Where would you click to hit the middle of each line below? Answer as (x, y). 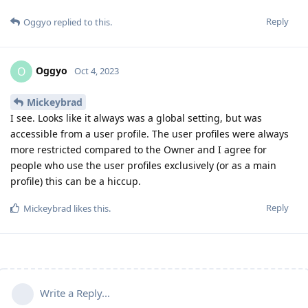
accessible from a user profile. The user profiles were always (150, 133)
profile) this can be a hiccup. (76, 181)
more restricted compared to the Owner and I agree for (139, 149)
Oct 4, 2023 (97, 70)
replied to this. (82, 22)
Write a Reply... (75, 293)
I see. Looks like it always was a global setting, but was (136, 118)
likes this (90, 208)
